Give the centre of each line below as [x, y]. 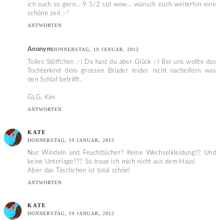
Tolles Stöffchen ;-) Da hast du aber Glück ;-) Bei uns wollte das [122, 62]
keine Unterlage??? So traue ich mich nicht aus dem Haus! [112, 162]
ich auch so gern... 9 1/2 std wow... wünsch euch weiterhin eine [122, 5]
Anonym [40, 49]
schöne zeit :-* [49, 14]
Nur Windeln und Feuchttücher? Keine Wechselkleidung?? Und [122, 153]
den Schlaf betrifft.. [55, 80]
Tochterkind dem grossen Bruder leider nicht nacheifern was [122, 71]
